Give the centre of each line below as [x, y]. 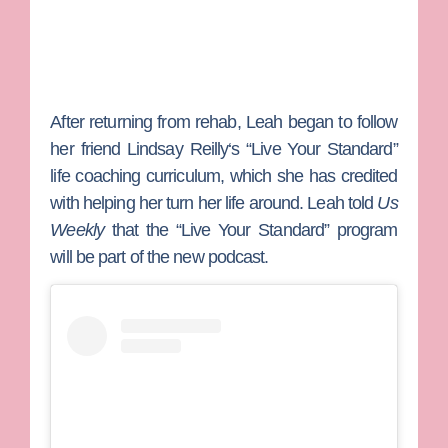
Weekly [77, 229]
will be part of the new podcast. [159, 256]
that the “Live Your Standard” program [251, 229]
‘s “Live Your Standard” [313, 148]
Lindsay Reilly [177, 148]
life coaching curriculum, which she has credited [224, 175]
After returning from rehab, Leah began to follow [224, 121]
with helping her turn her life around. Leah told [214, 202]
